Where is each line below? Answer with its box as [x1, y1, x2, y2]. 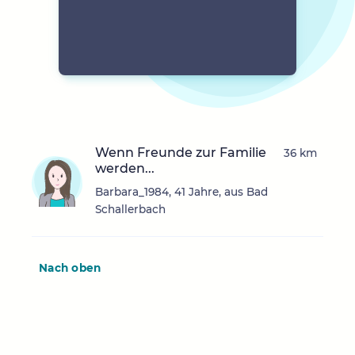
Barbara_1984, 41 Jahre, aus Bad [95, 185, 268, 199]
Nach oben [39, 261, 101, 275]
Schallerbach [95, 203, 166, 216]
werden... [95, 161, 155, 177]
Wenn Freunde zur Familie [95, 145, 266, 161]
